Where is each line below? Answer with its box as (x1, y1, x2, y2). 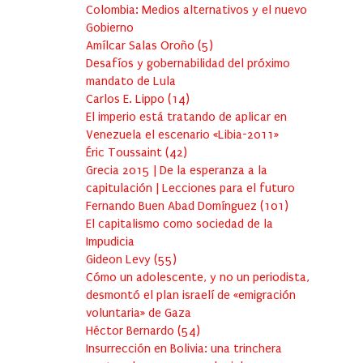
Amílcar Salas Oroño (86, 38, 198, 53)
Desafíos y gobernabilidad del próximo (86, 56, 290, 71)
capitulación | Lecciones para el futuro (86, 181, 295, 196)
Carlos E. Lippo (86, 92, 168, 107)
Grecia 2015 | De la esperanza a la (86, 163, 267, 178)
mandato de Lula (86, 74, 176, 89)
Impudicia (86, 234, 135, 250)
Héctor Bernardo (86, 323, 177, 339)
